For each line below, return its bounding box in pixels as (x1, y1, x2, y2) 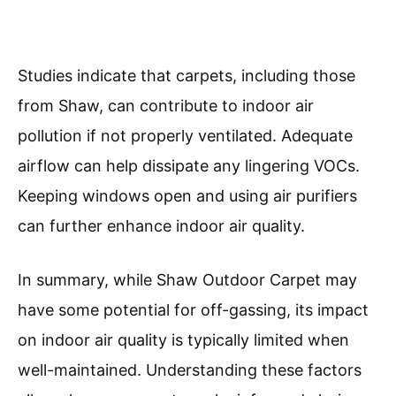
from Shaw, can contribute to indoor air (18, 96, 314, 116)
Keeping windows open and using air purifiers (18, 187, 357, 206)
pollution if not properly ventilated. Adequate (18, 126, 353, 146)
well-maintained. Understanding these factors (18, 361, 362, 380)
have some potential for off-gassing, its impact (18, 301, 369, 320)
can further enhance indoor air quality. (18, 217, 305, 236)
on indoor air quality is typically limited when (18, 331, 349, 350)
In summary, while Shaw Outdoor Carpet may (18, 270, 357, 290)
